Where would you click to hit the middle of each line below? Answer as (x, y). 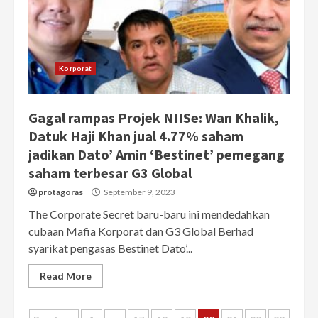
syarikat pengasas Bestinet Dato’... (110, 248)
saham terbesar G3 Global (110, 173)
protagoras (61, 192)
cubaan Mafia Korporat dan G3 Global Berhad (141, 231)
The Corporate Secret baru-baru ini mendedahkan (149, 214)
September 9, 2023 (139, 192)
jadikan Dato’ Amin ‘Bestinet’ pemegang (157, 155)
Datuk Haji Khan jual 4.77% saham (136, 136)
